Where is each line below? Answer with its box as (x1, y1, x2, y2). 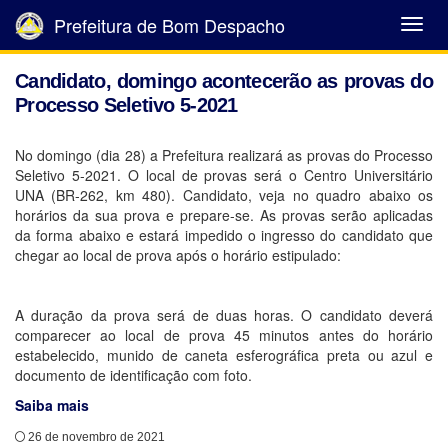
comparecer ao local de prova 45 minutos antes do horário (15, 325, 433, 345)
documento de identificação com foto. (15, 365, 252, 385)
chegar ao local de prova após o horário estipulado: (15, 245, 341, 265)
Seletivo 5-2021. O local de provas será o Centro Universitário (15, 165, 433, 185)
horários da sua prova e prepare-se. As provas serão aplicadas (15, 205, 433, 225)
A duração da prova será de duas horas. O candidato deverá (15, 305, 433, 325)
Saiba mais (15, 395, 89, 415)
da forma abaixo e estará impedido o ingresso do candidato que (15, 225, 433, 245)
